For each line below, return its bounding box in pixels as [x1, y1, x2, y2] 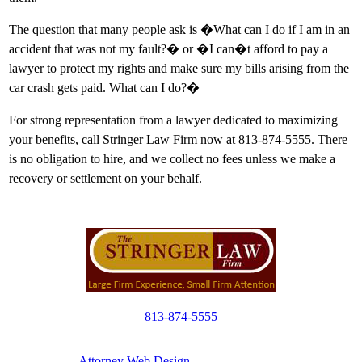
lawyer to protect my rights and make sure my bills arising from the [9, 61, 349, 76]
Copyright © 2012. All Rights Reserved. [78, 338, 284, 352]
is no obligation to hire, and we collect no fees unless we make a [9, 152, 335, 166]
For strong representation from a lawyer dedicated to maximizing [9, 113, 338, 128]
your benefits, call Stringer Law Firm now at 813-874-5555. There [9, 133, 347, 147]
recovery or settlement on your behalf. [9, 171, 202, 186]
